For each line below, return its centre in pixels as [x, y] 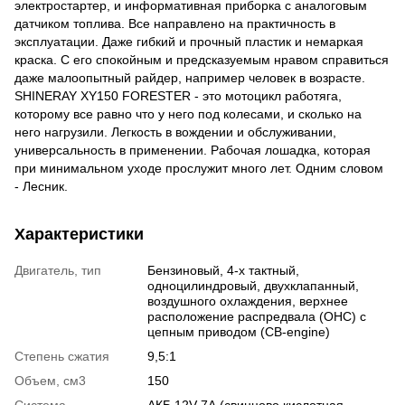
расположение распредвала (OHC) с [257, 316]
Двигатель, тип [58, 270]
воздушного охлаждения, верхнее [248, 301]
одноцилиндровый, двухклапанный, [253, 285]
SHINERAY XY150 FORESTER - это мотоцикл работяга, [178, 95]
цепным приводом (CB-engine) [239, 331]
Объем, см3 [50, 380]
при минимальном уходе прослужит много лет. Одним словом [199, 168]
